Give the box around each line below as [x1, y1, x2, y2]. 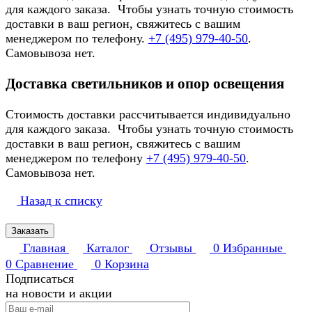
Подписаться [6, 272, 74, 286]
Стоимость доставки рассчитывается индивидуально [6, 107, 290, 122]
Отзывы [150, 241, 192, 256]
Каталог [86, 241, 129, 256]
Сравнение [15, 257, 74, 272]
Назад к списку [20, 194, 102, 208]
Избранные [223, 241, 283, 256]
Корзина [104, 257, 149, 272]
